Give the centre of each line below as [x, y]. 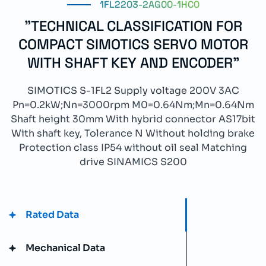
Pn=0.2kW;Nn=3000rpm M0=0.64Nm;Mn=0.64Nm [133, 105]
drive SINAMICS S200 [133, 162]
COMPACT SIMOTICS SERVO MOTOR [133, 44]
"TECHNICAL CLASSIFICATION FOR [133, 26]
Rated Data [52, 215]
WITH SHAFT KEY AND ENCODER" [133, 63]
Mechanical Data [65, 248]
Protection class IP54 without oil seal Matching [133, 148]
